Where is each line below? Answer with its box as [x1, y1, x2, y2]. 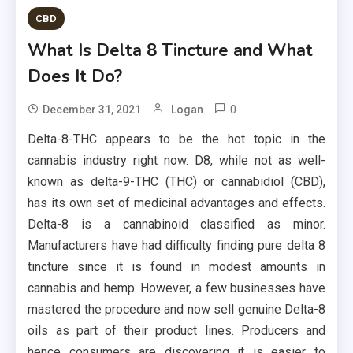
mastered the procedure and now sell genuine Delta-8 [28, 302, 325, 317]
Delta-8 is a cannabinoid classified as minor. [28, 217, 325, 232]
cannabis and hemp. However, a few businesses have [28, 281, 325, 295]
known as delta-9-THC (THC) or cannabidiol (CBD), [28, 174, 325, 189]
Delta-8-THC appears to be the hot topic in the [28, 132, 325, 147]
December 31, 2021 [43, 103, 142, 116]
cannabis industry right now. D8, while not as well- [28, 153, 325, 168]
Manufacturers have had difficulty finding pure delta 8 [28, 238, 325, 253]
